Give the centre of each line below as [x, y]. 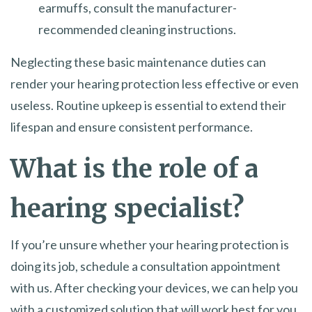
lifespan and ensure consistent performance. [132, 126]
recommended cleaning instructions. [137, 29]
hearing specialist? [127, 208]
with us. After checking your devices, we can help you [154, 287]
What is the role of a [134, 169]
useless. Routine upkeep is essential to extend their [148, 105]
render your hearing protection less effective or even [155, 83]
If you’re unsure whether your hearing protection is [150, 244]
